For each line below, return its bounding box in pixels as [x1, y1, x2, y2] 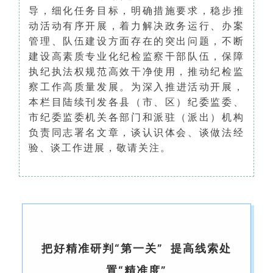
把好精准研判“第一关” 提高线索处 [41, 241, 232, 255]
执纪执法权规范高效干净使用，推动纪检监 [29, 65, 244, 77]
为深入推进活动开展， [131, 80, 244, 93]
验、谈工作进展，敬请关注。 [29, 141, 172, 154]
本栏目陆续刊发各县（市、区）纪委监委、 [29, 95, 244, 108]
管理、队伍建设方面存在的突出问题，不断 [29, 34, 244, 47]
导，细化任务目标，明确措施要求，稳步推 [29, 4, 244, 16]
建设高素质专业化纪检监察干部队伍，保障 [29, 49, 244, 62]
